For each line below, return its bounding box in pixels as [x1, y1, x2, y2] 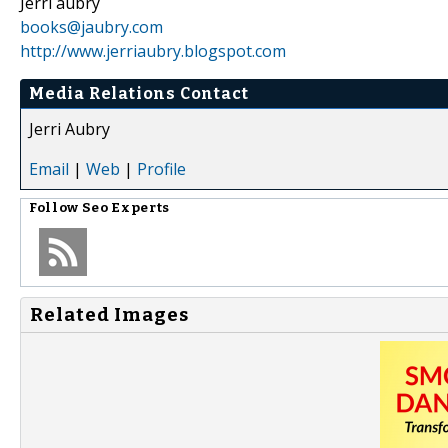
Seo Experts [81, 199, 170, 216]
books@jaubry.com [20, 15, 163, 38]
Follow [29, 199, 82, 216]
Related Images [30, 303, 189, 326]
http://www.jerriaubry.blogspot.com [20, 39, 286, 62]
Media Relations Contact [29, 83, 249, 103]
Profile [137, 157, 186, 180]
